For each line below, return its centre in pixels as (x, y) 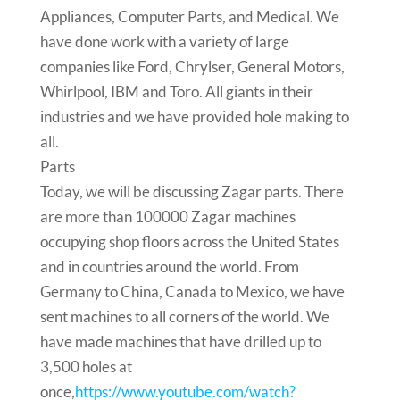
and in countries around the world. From (169, 267)
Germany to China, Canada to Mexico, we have (192, 292)
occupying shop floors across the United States (189, 242)
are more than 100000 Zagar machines (167, 217)
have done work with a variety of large (164, 42)
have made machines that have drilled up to (180, 342)
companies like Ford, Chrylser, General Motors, (192, 67)
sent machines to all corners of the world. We (184, 317)
